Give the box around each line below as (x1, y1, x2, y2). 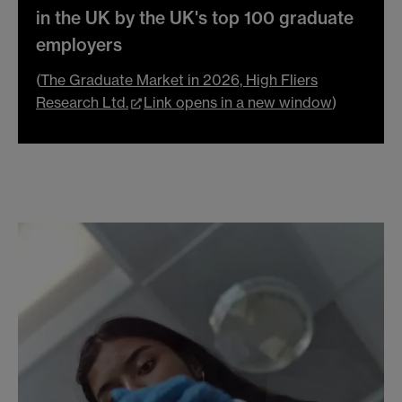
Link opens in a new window (144, 93, 332, 112)
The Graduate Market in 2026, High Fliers (40, 71, 318, 90)
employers (36, 33, 122, 56)
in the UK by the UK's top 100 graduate (36, 6, 354, 29)
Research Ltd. (36, 93, 128, 112)
